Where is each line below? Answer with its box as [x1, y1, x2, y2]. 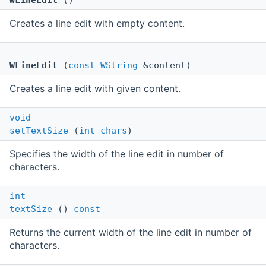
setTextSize [9, 125, 68, 137]
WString [100, 60, 138, 71]
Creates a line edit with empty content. [9, 17, 185, 30]
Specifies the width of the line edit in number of [9, 148, 224, 160]
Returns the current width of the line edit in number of [9, 226, 252, 239]
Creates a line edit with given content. [9, 83, 180, 95]
